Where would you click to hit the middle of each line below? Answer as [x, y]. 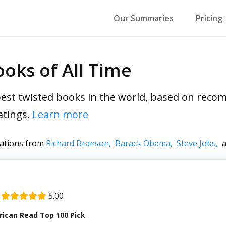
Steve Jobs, [199, 143]
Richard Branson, [80, 143]
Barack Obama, [146, 143]
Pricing [209, 18]
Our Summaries [143, 18]
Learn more [60, 114]
